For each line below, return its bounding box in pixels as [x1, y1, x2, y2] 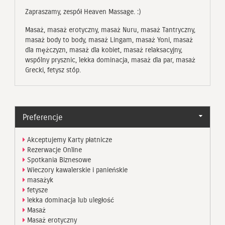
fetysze [25, 185, 48, 194]
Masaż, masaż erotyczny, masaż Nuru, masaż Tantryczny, [25, 25, 195, 34]
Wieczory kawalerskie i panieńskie [25, 165, 128, 174]
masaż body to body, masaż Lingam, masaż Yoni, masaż [25, 35, 193, 44]
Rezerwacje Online [25, 145, 82, 154]
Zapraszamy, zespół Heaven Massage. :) [25, 7, 141, 16]
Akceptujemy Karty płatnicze [25, 135, 112, 144]
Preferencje [23, 112, 63, 122]
